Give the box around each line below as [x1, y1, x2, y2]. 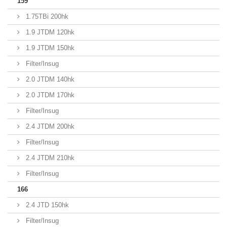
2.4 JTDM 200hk [24, 123, 74, 130]
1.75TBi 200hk [24, 13, 68, 20]
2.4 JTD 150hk [24, 201, 69, 209]
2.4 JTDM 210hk [24, 154, 74, 162]
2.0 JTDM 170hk [24, 91, 74, 99]
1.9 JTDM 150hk [24, 44, 74, 52]
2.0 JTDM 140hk [24, 75, 74, 83]
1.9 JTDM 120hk [24, 28, 74, 36]
